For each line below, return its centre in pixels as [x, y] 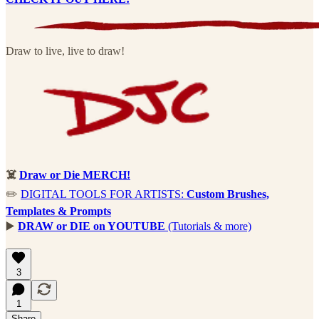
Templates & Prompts [58, 211]
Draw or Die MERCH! [75, 175]
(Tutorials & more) [208, 226]
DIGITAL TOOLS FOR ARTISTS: [104, 194]
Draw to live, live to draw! [65, 51]
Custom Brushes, [228, 194]
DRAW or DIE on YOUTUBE [91, 226]
